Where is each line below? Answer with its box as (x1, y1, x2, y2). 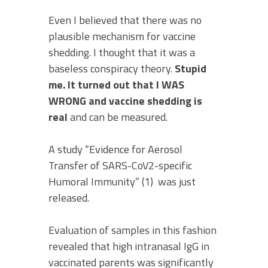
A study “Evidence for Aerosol (48, 141, 182, 157)
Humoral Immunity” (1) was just (48, 173, 196, 190)
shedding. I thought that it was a (48, 44, 195, 60)
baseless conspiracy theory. (48, 60, 175, 77)
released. (48, 190, 89, 206)
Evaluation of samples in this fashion (48, 222, 217, 238)
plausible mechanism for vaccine (48, 28, 196, 44)
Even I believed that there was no (48, 12, 202, 28)
